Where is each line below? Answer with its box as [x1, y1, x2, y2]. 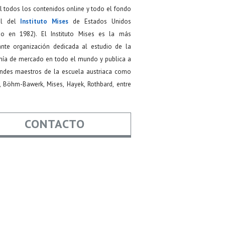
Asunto [55, 198, 81, 208]
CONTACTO [25, 116, 85, 132]
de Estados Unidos [68, 17, 131, 26]
